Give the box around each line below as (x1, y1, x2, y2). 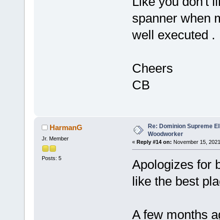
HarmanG (50, 123, 83, 132)
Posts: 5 (41, 155, 61, 162)
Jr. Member (41, 135, 69, 141)
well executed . (132, 27, 215, 42)
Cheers (132, 60, 173, 76)
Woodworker (147, 130, 183, 137)
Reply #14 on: (136, 138, 172, 145)
